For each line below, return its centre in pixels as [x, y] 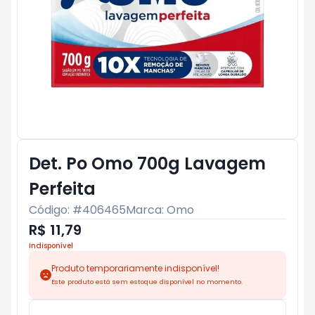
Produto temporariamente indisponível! [135, 268]
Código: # [56, 210]
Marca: [146, 210]
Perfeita [62, 189]
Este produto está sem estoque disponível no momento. [147, 282]
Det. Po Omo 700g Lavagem [147, 163]
